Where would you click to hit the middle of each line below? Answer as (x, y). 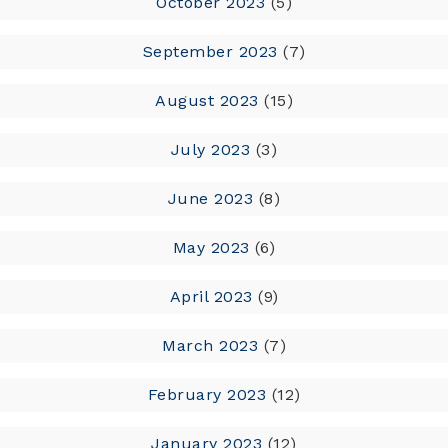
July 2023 (210, 149)
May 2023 (211, 247)
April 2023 (211, 296)
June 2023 (210, 198)
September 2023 (210, 51)
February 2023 (206, 394)
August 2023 (207, 100)
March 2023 (210, 345)
